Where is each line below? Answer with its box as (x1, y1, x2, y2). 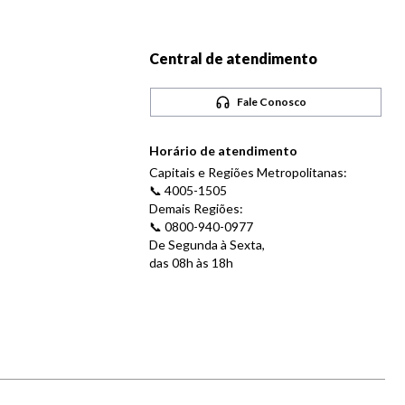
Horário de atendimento (149, 143, 298, 159)
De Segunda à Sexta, (149, 237, 266, 253)
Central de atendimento (149, 50, 318, 68)
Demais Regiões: (149, 201, 244, 217)
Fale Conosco (237, 95, 307, 109)
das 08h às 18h (149, 255, 234, 271)
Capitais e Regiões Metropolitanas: (149, 165, 348, 181)
